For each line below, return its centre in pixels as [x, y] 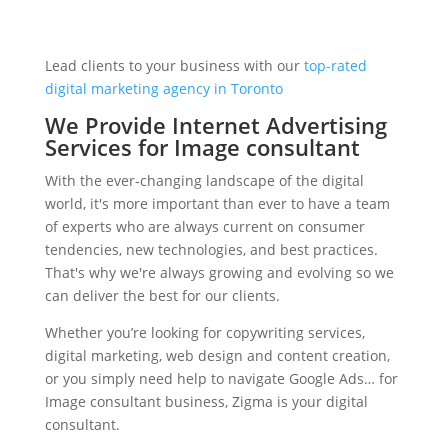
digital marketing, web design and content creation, [217, 356]
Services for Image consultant [202, 147]
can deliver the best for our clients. [162, 296]
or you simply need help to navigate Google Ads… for [221, 379]
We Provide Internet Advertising [215, 125]
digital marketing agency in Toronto [163, 89]
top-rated [335, 66]
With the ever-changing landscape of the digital [204, 181]
